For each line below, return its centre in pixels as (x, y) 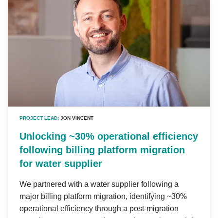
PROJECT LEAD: (40, 118)
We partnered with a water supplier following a (99, 184)
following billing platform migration (102, 150)
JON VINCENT (77, 118)
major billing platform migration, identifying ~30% (103, 197)
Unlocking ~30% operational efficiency (109, 136)
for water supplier (61, 164)
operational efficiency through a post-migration (99, 209)
